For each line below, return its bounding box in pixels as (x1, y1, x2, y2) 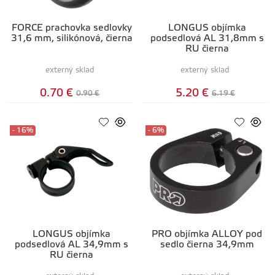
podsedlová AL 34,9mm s (15, 240, 129, 249)
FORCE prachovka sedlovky (11, 23, 132, 33)
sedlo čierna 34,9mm (160, 240, 254, 249)
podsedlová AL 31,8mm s (150, 34, 264, 43)
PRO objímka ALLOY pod (152, 230, 263, 239)
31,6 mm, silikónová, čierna (10, 34, 133, 43)
